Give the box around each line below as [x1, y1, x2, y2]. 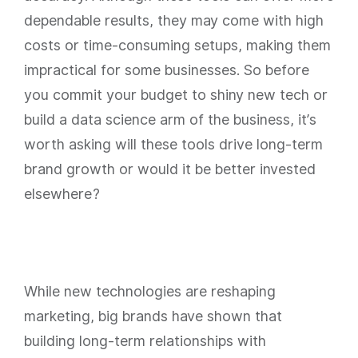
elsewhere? [24, 185, 100, 202]
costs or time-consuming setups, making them [24, 37, 331, 54]
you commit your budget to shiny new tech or [24, 86, 328, 103]
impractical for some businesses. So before [24, 62, 309, 78]
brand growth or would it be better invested [24, 161, 316, 177]
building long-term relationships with [24, 332, 266, 349]
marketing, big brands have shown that [24, 308, 282, 324]
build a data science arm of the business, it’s [24, 111, 316, 128]
